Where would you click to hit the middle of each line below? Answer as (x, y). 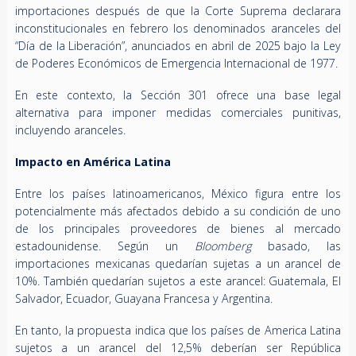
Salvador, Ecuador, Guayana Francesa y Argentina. (143, 299)
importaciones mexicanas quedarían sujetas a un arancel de (178, 264)
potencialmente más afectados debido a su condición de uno (178, 211)
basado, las (296, 246)
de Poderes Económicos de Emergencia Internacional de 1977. (176, 64)
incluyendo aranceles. (70, 130)
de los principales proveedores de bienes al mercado (178, 229)
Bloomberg (223, 246)
